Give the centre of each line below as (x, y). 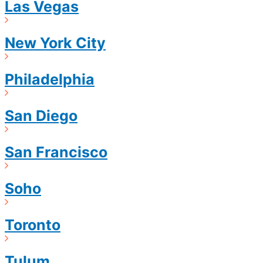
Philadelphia (50, 80)
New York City (55, 43)
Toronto (33, 225)
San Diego (41, 116)
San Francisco (56, 152)
